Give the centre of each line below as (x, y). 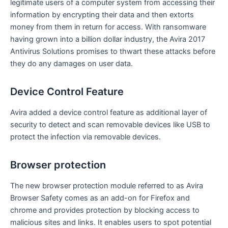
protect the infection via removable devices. (85, 137)
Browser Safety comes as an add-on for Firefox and (100, 198)
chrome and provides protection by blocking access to (105, 210)
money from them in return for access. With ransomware (108, 27)
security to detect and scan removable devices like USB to (110, 125)
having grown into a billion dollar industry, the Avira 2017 (108, 39)
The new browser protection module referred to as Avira (107, 186)
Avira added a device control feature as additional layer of (109, 113)
